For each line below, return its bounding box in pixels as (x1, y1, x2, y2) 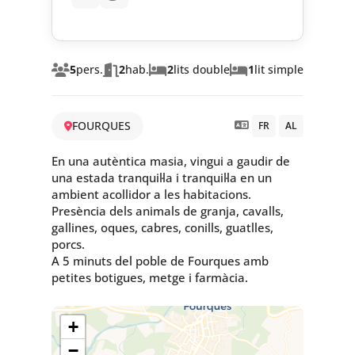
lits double (173, 62, 230, 78)
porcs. (51, 236, 85, 253)
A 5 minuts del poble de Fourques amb (51, 253, 269, 269)
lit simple (254, 62, 303, 78)
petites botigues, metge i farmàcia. (51, 269, 248, 286)
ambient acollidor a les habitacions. (51, 186, 251, 203)
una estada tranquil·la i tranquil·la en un (51, 170, 272, 186)
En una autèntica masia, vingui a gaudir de (51, 153, 290, 170)
